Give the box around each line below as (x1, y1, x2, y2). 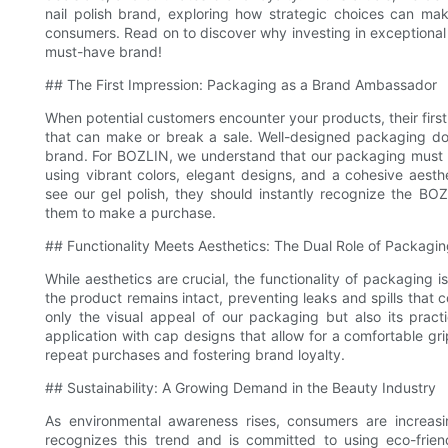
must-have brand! (45, 43, 162, 61)
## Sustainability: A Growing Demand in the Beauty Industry (45, 379, 436, 397)
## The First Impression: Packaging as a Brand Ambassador (45, 76, 437, 94)
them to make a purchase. (45, 204, 216, 222)
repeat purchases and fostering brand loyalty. (45, 346, 345, 364)
